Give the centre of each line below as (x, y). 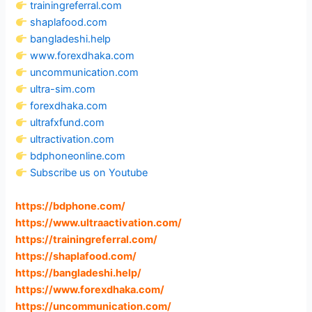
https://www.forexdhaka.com (88, 289)
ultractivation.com (72, 140)
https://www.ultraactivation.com (97, 223)
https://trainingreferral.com (85, 239)
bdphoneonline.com (78, 156)
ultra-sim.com (63, 89)
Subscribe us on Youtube (89, 173)
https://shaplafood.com (74, 256)
